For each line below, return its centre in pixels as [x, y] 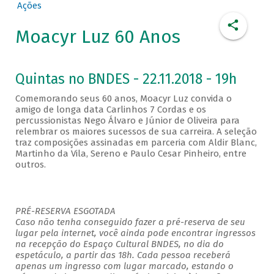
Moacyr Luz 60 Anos [98, 37]
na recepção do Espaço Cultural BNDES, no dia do [119, 244]
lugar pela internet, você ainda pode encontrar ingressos [135, 233]
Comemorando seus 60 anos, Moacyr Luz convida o [123, 99]
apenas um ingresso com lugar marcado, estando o [124, 266]
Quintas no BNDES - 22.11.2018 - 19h [126, 80]
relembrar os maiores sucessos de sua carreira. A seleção [136, 132]
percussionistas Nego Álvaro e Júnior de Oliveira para [127, 121]
